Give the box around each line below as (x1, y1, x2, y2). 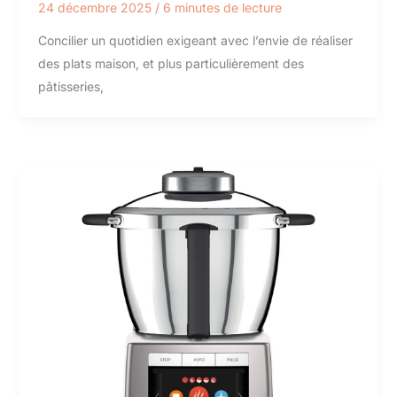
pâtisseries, (37, 79, 104, 95)
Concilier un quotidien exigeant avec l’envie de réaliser (37, 33, 353, 49)
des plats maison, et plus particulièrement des (37, 56, 304, 72)
